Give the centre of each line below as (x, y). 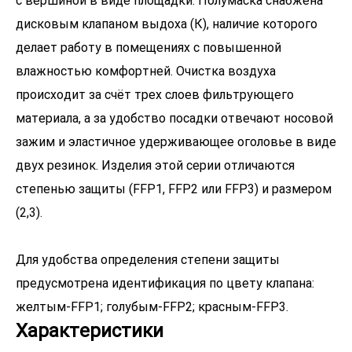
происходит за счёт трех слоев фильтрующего (155, 95)
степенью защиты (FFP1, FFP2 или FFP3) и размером (174, 189)
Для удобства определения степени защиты (148, 260)
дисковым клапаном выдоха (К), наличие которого (167, 24)
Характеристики (90, 331)
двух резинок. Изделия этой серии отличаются (155, 165)
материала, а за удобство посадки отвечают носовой (174, 118)
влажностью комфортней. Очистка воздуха (146, 71)
